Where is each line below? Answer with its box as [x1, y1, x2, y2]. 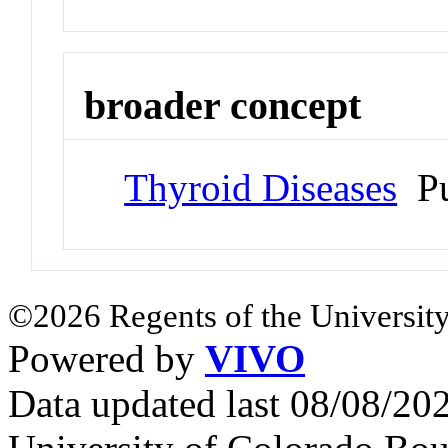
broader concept [84, 82, 362, 128]
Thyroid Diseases [124, 166, 398, 210]
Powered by [8, 337, 205, 381]
